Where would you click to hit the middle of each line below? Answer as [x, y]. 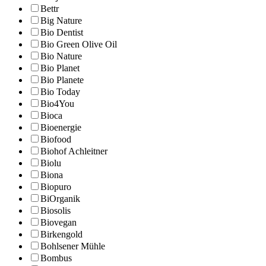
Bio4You [57, 104]
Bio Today [60, 92]
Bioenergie [61, 128]
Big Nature [61, 21]
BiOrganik [60, 199]
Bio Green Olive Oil [79, 45]
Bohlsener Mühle [73, 246]
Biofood [56, 140]
